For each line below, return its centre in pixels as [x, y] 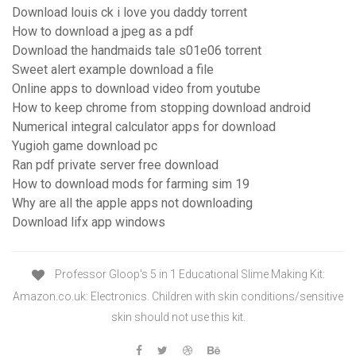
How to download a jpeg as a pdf [103, 32]
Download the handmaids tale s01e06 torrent [137, 51]
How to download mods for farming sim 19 [131, 184]
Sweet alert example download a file [113, 70]
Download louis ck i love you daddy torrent [130, 13]
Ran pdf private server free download [115, 165]
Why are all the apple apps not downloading [132, 203]
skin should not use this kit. [178, 317]
